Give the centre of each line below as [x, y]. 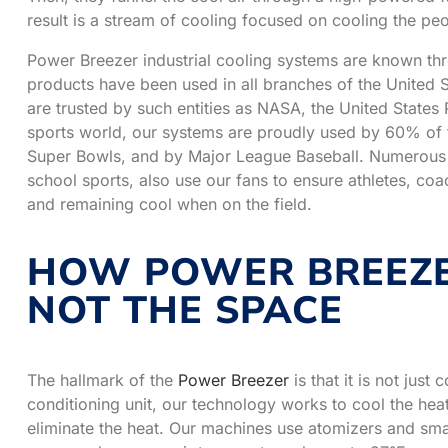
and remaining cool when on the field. [169, 203]
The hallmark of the [102, 379]
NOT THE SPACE [185, 310]
